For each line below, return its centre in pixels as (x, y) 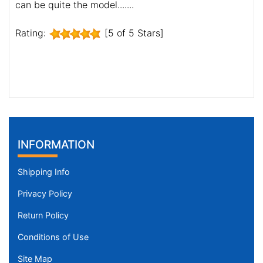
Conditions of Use (53, 237)
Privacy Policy (45, 194)
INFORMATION (56, 145)
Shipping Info (44, 172)
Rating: (32, 33)
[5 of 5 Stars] (133, 33)
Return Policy (43, 215)
